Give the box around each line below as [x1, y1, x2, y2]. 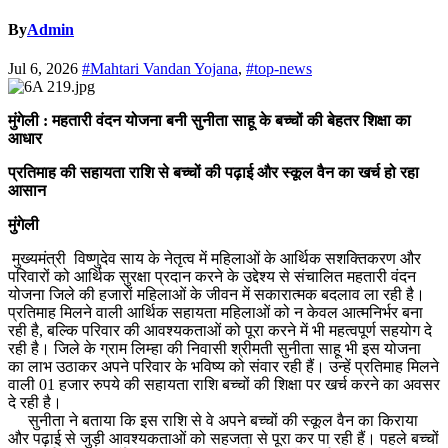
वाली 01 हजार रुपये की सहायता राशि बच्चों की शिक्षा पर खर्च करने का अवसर [8, 376, 440, 394]
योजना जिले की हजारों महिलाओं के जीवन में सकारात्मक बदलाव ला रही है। [8, 286, 425, 304]
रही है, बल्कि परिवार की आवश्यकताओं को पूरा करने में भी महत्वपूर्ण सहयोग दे [8, 322, 432, 340]
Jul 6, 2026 [8, 60, 82, 78]
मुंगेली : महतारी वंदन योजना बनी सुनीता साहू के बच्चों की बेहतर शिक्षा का [8, 112, 411, 130]
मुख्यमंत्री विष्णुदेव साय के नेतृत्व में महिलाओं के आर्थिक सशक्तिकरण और [8, 250, 421, 268]
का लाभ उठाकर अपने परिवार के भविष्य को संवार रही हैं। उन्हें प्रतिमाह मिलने [8, 358, 439, 376]
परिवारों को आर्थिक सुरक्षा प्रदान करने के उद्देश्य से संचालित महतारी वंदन [8, 268, 416, 286]
